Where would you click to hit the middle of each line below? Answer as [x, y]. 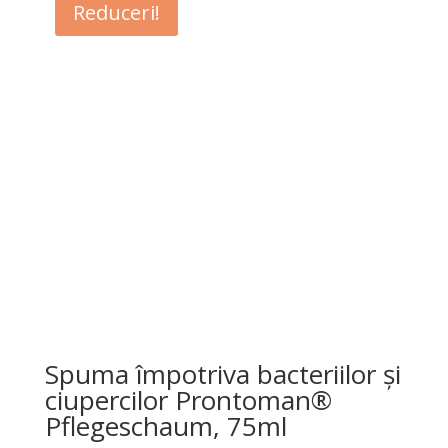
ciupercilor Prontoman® [188, 399]
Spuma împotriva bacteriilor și [222, 373]
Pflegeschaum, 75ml [165, 425]
